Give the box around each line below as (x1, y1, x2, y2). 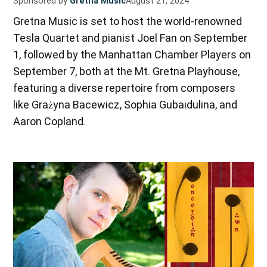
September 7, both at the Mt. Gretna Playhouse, (13, 64, 240, 77)
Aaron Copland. (13, 114, 86, 128)
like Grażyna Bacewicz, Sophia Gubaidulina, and (13, 98, 238, 111)
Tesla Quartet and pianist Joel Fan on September (13, 31, 248, 44)
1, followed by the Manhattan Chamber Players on (13, 48, 252, 61)
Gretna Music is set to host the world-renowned (13, 14, 243, 27)
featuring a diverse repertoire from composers (13, 81, 236, 94)
